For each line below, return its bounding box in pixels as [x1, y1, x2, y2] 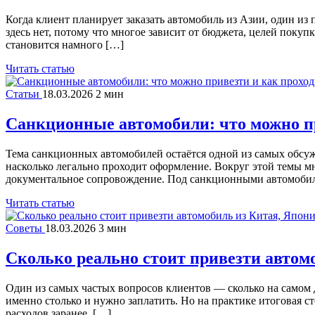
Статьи [6, 88, 42, 101]
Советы [6, 221, 45, 234]
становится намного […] [6, 39, 124, 51]
